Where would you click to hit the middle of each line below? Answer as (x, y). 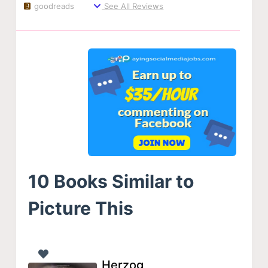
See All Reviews (133, 6)
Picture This (80, 208)
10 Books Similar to (111, 181)
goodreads (53, 6)
